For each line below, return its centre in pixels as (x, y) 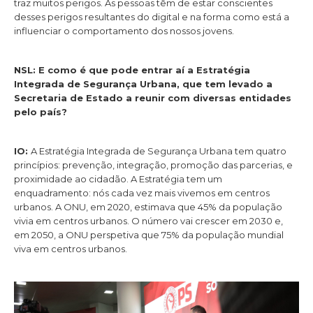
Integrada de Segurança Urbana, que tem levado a (143, 84)
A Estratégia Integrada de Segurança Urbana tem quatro (159, 151)
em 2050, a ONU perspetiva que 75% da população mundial (149, 235)
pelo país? (41, 112)
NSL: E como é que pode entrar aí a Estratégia (132, 70)
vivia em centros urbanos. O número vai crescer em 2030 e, (148, 221)
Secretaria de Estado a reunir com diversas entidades (153, 98)
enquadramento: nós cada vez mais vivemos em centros (142, 193)
